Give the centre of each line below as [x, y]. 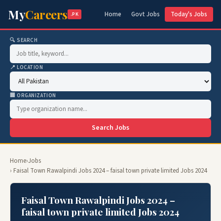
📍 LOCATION [27, 67]
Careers [46, 14]
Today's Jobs [189, 14]
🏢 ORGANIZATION [33, 95]
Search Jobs [110, 128]
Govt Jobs [146, 14]
